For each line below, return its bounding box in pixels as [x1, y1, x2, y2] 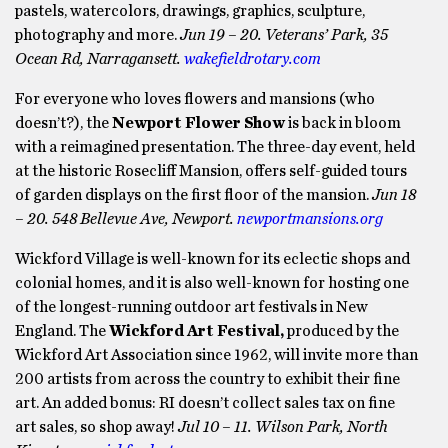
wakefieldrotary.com [184, 51, 321, 67]
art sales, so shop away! [15, 419, 178, 435]
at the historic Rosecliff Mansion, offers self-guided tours [15, 163, 407, 179]
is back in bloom [285, 115, 401, 131]
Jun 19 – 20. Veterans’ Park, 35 [180, 27, 388, 43]
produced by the [287, 323, 399, 339]
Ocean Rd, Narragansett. [15, 51, 184, 67]
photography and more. [15, 27, 180, 43]
